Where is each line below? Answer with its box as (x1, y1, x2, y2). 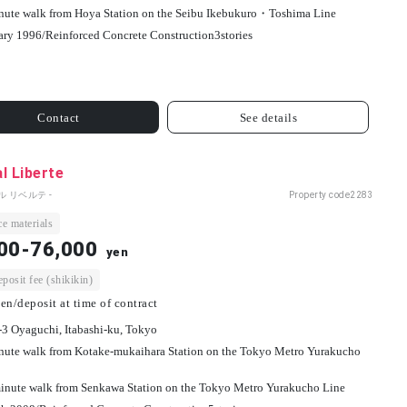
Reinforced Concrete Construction (45, 28, 214, 43)
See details (239, 110, 298, 124)
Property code (288, 190, 350, 201)
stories (220, 28, 253, 43)
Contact (37, 110, 80, 124)
